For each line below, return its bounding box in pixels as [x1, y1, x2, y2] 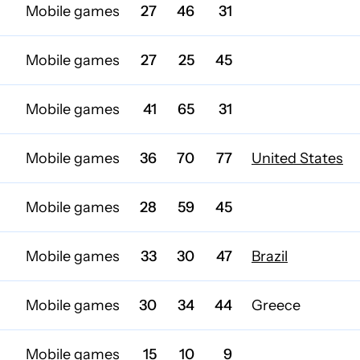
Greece [252, 297, 301, 314]
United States [252, 149, 343, 167]
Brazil [252, 247, 288, 265]
